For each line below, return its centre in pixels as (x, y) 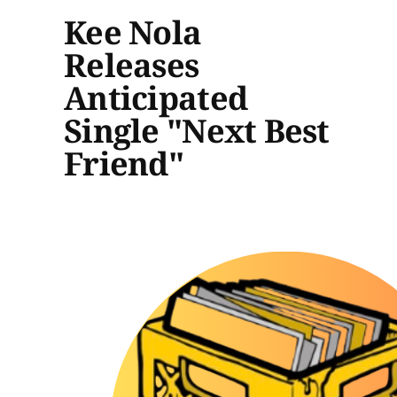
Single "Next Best (197, 130)
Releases (132, 65)
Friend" (124, 163)
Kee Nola (133, 32)
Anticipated (156, 97)
